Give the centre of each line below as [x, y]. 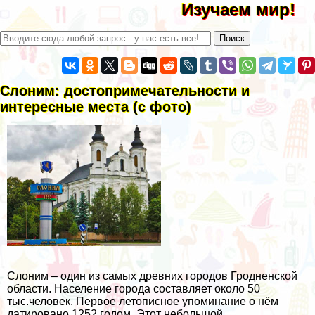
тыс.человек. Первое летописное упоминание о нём [143, 301]
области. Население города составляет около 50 [134, 288]
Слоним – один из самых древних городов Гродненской [152, 276]
